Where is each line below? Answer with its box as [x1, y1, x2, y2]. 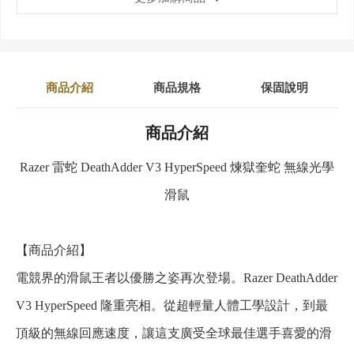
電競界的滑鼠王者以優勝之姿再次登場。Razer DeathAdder [16, 271, 337, 285]
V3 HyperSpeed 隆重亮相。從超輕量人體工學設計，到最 [16, 299, 328, 313]
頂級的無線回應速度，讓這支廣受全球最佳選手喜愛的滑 [16, 326, 332, 341]
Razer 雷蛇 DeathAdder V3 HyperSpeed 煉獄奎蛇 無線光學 [20, 160, 334, 175]
